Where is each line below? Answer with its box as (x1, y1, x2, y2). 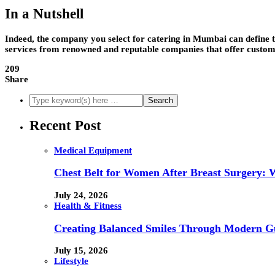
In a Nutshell (5, 6, 83, 21)
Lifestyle (54, 256, 88, 266)
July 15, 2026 (54, 246, 108, 256)
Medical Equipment (54, 145, 132, 155)
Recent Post (29, 118, 101, 134)
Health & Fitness (54, 201, 122, 211)
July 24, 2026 (54, 190, 108, 200)
